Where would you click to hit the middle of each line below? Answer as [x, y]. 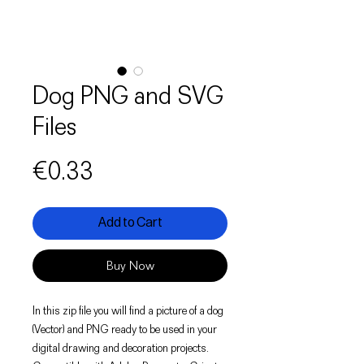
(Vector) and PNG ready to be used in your [125, 329]
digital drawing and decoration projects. [121, 347]
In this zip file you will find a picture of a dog [128, 310]
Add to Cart [130, 223]
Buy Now [130, 265]
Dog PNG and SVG [128, 95]
